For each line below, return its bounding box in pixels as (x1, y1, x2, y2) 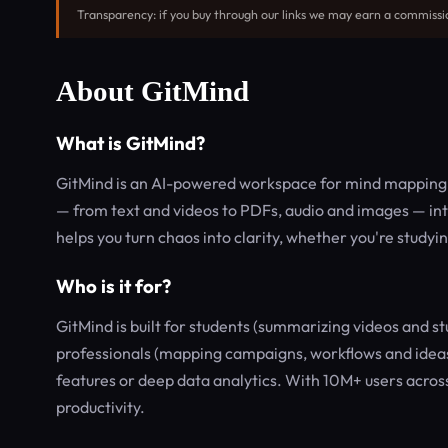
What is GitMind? (56, 131, 205, 155)
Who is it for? (56, 274, 171, 298)
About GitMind (56, 75, 249, 107)
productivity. (56, 397, 145, 417)
